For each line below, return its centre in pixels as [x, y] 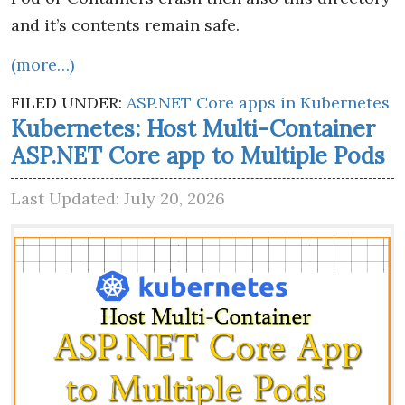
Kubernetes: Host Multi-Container [193, 128]
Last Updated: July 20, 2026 [118, 198]
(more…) [42, 64]
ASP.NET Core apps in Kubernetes [258, 102]
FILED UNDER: [69, 102]
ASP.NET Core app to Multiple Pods [198, 155]
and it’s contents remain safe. [125, 24]
